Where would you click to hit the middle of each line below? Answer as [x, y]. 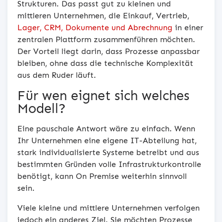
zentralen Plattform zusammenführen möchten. [106, 39]
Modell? [42, 108]
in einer [188, 27]
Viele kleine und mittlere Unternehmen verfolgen [109, 208]
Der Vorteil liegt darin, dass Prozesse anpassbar [109, 51]
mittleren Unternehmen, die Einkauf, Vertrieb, [103, 15]
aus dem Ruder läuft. [57, 75]
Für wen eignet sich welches [103, 95]
